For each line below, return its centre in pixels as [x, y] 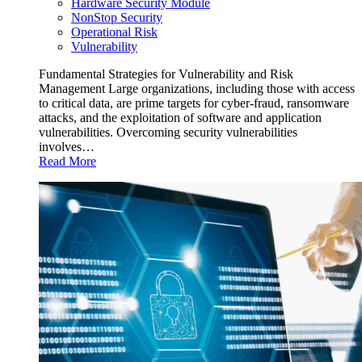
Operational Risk [114, 32]
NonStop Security [117, 18]
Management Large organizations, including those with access [197, 89]
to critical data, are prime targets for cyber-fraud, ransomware [194, 103]
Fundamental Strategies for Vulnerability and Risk [166, 74]
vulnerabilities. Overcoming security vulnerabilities [168, 133]
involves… [67, 147]
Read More [67, 162]
